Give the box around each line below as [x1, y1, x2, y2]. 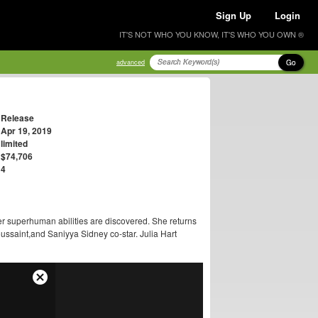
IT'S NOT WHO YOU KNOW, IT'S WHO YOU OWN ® [119, 28, 304, 40]
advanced [116, 57, 145, 67]
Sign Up [216, 9, 251, 22]
